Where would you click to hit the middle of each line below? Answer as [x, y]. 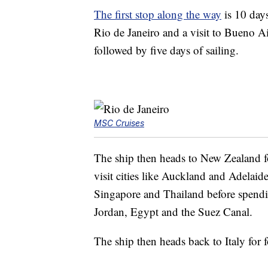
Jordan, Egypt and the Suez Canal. [173, 212]
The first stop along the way [158, 14]
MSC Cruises [119, 123]
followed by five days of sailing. [166, 50]
